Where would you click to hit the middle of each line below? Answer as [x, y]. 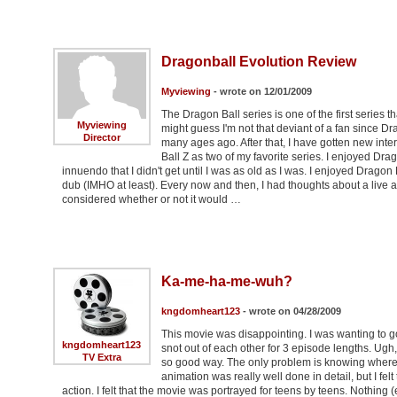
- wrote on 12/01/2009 [261, 92]
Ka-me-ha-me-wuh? [226, 282]
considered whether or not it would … [151, 200]
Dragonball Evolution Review [258, 62]
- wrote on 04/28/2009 [290, 311]
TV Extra [101, 358]
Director [101, 138]
